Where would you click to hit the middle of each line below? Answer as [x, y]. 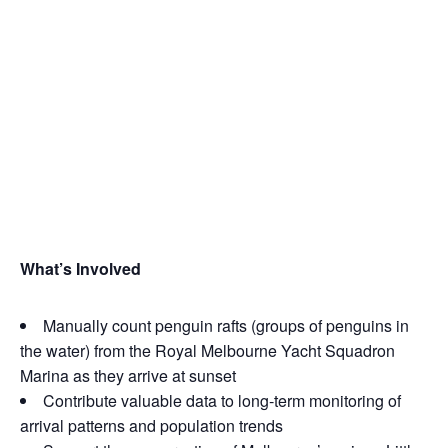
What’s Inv [59, 268]
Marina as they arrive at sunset [128, 375]
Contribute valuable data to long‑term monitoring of [222, 400]
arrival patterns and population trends [151, 425]
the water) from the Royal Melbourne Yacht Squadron [207, 350]
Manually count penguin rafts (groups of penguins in [226, 325]
